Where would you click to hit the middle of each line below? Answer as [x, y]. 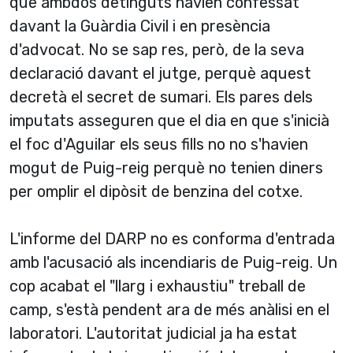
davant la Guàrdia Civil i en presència [140, 26]
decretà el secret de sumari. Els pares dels [161, 97]
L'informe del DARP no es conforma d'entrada [172, 239]
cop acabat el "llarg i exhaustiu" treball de [158, 286]
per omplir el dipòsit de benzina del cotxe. [156, 191]
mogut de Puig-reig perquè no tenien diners [166, 168]
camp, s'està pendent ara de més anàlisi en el [169, 310]
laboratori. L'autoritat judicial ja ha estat [153, 333]
